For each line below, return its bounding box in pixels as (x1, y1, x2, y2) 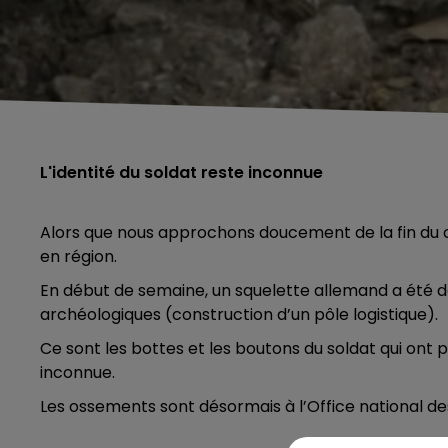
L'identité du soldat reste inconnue (40, 161, 323, 184)
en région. (40, 245, 117, 268)
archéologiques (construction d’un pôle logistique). (40, 303, 438, 326)
